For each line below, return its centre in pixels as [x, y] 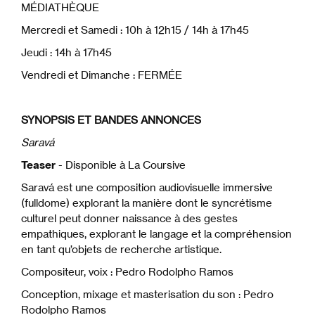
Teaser [38, 165]
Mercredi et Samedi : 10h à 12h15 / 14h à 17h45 [135, 30]
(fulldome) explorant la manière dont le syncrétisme [147, 203]
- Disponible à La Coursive [121, 165]
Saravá [38, 143]
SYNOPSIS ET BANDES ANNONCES [111, 120]
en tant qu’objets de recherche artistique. [121, 250]
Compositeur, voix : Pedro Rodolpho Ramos [127, 272]
